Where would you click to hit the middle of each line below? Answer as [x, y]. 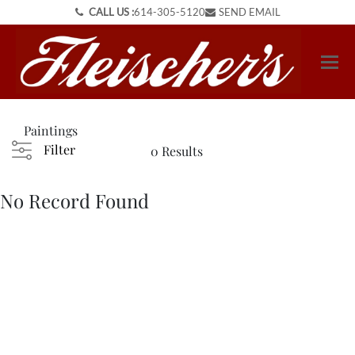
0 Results [177, 151]
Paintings [51, 131]
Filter [59, 150]
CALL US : [110, 12]
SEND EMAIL [249, 12]
